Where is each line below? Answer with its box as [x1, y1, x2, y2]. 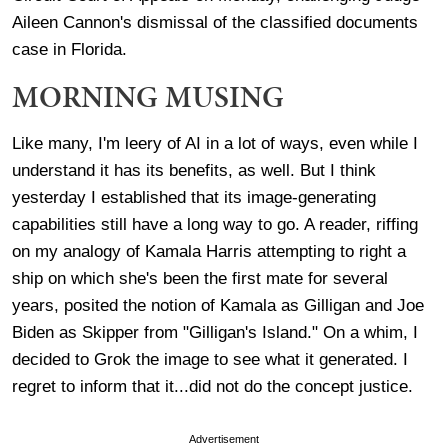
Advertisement [189, 432, 259, 445]
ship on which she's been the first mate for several [12, 268, 388, 288]
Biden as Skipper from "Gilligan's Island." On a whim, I [12, 322, 418, 342]
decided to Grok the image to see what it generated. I [12, 349, 408, 369]
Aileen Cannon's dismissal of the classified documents [12, 12, 418, 32]
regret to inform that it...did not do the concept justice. [12, 376, 418, 396]
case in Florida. [12, 39, 132, 59]
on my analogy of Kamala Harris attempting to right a [12, 241, 406, 261]
